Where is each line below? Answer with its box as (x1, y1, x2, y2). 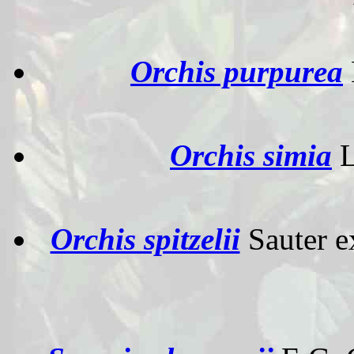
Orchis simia (170, 138, 332, 172)
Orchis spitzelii (50, 222, 240, 256)
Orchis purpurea (130, 55, 343, 88)
